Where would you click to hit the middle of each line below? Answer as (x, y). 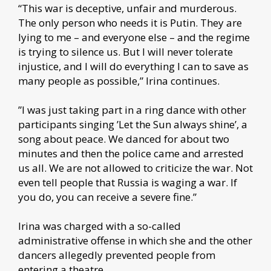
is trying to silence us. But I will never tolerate (126, 51)
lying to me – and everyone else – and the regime (134, 37)
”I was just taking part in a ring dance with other (132, 109)
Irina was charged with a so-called (100, 226)
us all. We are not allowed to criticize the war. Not (135, 168)
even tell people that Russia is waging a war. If (128, 182)
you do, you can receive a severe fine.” (107, 197)
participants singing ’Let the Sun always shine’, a (133, 124)
